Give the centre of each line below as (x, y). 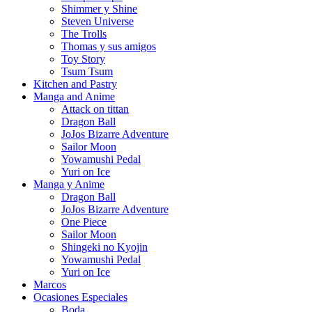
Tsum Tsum (87, 71)
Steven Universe (97, 21)
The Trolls (84, 33)
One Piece (84, 221)
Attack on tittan (95, 109)
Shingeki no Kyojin (104, 247)
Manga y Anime (69, 184)
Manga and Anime (74, 96)
